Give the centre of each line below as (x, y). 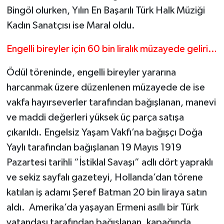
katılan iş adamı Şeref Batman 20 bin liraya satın (106, 193)
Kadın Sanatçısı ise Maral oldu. (70, 26)
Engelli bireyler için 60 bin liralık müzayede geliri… (111, 49)
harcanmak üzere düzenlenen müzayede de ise (105, 88)
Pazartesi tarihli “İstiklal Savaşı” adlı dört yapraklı (109, 163)
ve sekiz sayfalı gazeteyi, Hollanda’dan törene (104, 178)
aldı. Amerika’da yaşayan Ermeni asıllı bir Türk (102, 208)
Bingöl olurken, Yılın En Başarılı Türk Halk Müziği (105, 11)
